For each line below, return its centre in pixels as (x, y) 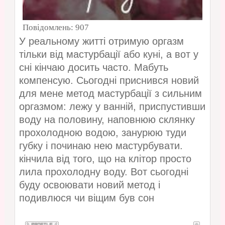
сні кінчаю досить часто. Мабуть (93, 68)
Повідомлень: (49, 28)
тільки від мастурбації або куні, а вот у (108, 54)
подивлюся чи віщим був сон (86, 198)
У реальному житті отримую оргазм (101, 41)
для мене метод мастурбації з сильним (110, 94)
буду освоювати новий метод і (89, 185)
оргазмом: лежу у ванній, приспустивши (112, 107)
